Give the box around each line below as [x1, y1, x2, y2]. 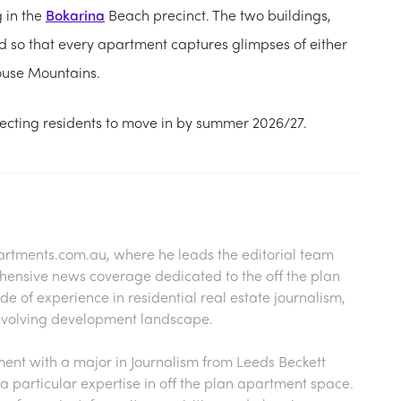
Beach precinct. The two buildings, [105, 4, 331, 25]
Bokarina [46, 4, 105, 25]
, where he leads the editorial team [107, 243, 334, 264]
